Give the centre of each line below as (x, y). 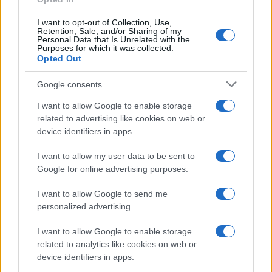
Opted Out (59, 58)
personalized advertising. (85, 206)
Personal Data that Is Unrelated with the (114, 39)
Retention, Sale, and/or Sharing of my (109, 31)
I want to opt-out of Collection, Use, (104, 22)
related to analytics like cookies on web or (117, 244)
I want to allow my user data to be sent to (116, 156)
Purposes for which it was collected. (105, 48)
